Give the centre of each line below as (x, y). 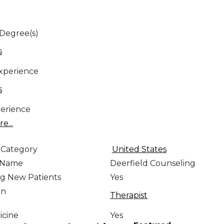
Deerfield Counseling (152, 163)
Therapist (128, 195)
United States (139, 149)
